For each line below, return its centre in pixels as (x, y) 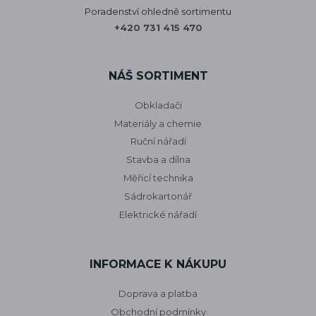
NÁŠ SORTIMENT (158, 75)
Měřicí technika (158, 178)
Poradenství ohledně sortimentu (158, 11)
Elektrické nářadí (158, 214)
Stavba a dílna (158, 160)
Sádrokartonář (158, 196)
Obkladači (158, 105)
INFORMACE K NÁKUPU (158, 265)
